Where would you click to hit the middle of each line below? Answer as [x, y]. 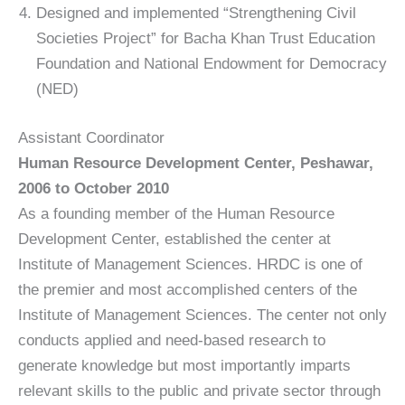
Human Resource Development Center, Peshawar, [196, 163]
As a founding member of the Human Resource [176, 213]
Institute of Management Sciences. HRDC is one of [190, 264]
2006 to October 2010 [94, 188]
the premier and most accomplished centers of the [188, 289]
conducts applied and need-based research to [172, 340]
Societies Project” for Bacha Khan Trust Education [206, 39]
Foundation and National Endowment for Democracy [212, 64]
